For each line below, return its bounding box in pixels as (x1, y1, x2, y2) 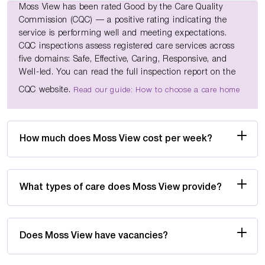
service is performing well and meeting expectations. (19, 29, 227, 37)
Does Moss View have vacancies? (20, 231, 168, 240)
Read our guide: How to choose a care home (73, 86, 240, 93)
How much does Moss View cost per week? (20, 134, 212, 143)
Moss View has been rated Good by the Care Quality (19, 3, 223, 11)
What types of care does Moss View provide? (20, 183, 222, 192)
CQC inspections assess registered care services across (19, 42, 235, 50)
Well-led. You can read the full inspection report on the (19, 68, 236, 76)
